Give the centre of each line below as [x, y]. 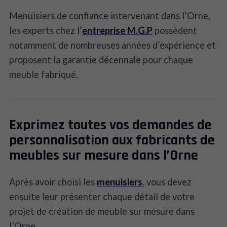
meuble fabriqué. [44, 74]
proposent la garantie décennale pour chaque [101, 60]
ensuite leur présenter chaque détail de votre [102, 197]
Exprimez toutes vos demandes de [111, 125]
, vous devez [167, 182]
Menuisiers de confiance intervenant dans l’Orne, [110, 15]
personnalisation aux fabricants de [112, 140]
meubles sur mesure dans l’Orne [104, 155]
